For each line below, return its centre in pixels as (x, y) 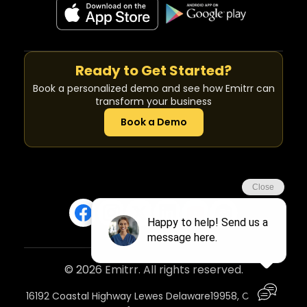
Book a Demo (153, 122)
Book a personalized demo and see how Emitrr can (153, 88)
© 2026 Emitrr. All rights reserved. (153, 270)
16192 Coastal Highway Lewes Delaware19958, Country (153, 296)
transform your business (153, 101)
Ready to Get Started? (153, 71)
